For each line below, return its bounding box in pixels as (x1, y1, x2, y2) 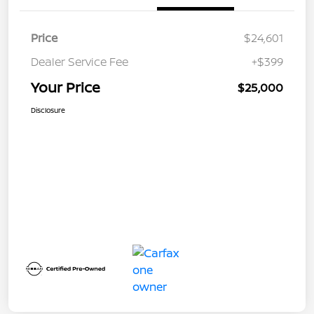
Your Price (31, 78, 100, 97)
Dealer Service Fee (31, 54, 128, 70)
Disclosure (31, 105, 65, 116)
